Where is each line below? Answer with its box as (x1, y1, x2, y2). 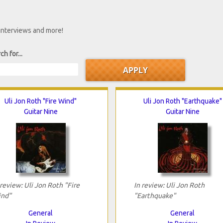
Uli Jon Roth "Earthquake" (143, 97, 222, 105)
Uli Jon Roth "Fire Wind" (4, 97, 77, 105)
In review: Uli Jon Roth (133, 181, 205, 189)
